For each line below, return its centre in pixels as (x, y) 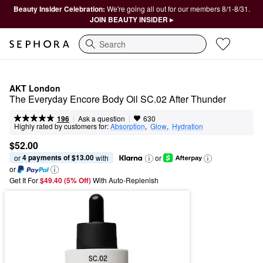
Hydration (188, 126)
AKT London (35, 88)
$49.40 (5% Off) (66, 181)
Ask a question (101, 118)
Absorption (128, 126)
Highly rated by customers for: (61, 126)
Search (92, 50)
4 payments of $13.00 (58, 158)
